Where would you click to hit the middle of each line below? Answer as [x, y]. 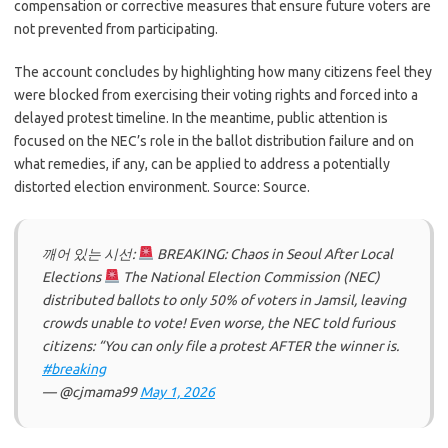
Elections [73, 277]
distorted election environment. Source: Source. [162, 187]
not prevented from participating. [116, 29]
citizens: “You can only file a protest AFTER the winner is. [220, 346]
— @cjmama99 [91, 392]
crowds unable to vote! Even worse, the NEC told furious [218, 323]
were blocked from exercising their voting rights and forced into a [216, 95]
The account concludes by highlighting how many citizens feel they [223, 72]
